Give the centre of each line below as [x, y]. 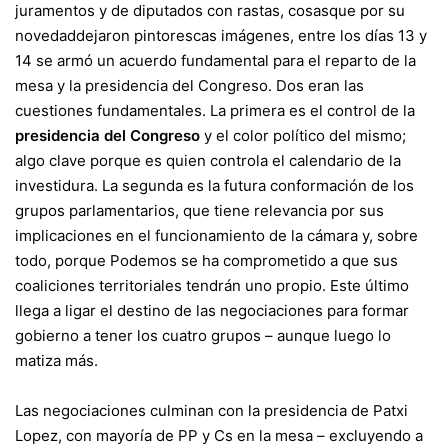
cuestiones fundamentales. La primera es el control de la [215, 111]
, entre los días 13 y [358, 36]
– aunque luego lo [326, 336]
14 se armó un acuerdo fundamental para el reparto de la [215, 61]
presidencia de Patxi [336, 411]
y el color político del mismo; [303, 136]
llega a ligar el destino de [105, 311]
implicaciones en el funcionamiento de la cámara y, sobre [216, 236]
